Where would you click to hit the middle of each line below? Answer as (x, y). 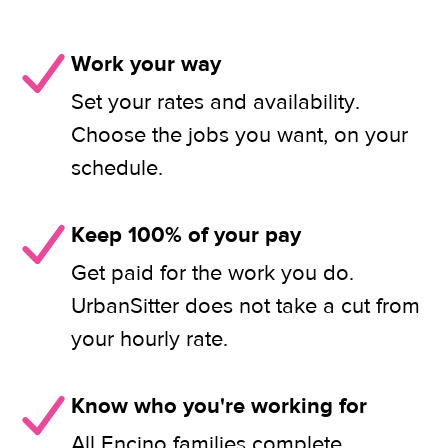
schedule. (117, 168)
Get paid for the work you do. (212, 273)
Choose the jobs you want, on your (239, 135)
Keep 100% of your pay (186, 235)
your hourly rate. (149, 339)
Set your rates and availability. (215, 102)
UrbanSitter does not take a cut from (245, 306)
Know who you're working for (219, 406)
